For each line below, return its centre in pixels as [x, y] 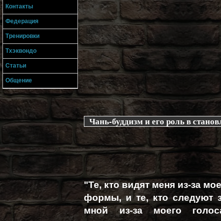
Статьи [16, 66]
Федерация [22, 21]
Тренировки [22, 36]
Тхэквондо [21, 51]
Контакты [19, 6]
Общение [19, 80]
